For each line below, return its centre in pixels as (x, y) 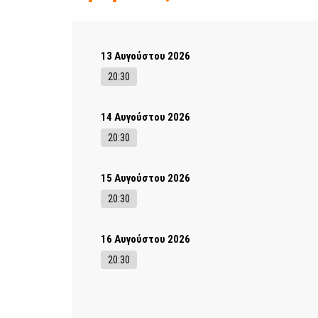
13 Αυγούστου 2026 (146, 56)
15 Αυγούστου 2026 (146, 178)
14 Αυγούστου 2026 (146, 117)
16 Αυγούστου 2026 (146, 239)
